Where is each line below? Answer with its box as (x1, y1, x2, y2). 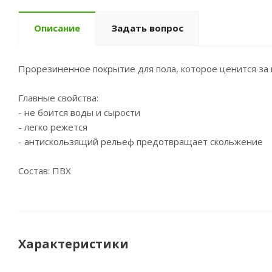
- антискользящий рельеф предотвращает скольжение (18, 135, 263, 148)
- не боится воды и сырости (18, 106, 140, 118)
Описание (34, 22, 80, 34)
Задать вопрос (111, 22, 183, 34)
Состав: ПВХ (18, 165, 71, 177)
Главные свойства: (18, 92, 98, 104)
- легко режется (18, 121, 87, 133)
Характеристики (18, 236, 129, 252)
